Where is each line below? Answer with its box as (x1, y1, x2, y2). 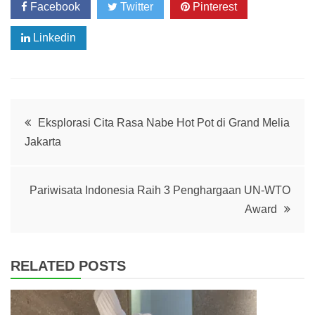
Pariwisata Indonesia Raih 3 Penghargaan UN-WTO (30, 184, 290, 197)
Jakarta (25, 136, 61, 148)
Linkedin (30, 32, 76, 44)
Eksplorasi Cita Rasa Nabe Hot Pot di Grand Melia (38, 117, 290, 129)
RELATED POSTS (11, 258, 126, 274)
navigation (10, 143, 124, 169)
